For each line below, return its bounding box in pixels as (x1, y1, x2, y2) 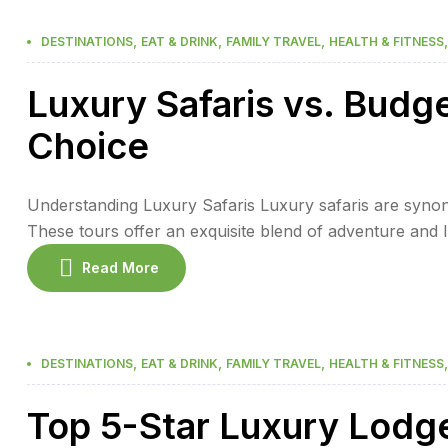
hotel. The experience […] (27, 272, 224, 293)
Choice (27, 123, 149, 168)
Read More (82, 259, 159, 277)
